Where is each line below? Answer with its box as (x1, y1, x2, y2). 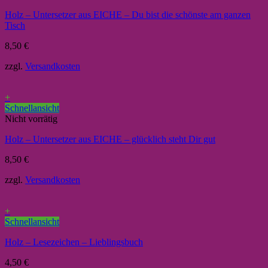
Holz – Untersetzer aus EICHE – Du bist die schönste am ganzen (5, 10, 251, 20)
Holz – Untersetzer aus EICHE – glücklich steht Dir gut (5, 134, 215, 144)
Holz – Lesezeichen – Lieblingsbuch (5, 237, 143, 247)
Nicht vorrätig (5, 114, 57, 124)
